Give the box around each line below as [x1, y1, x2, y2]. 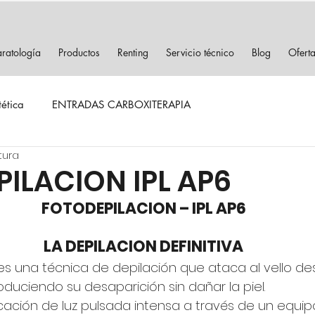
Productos [58, 46, 100, 59]
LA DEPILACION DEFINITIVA [44, 236, 243, 257]
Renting [117, 46, 148, 59]
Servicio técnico [165, 46, 234, 59]
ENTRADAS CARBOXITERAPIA [52, 97, 191, 111]
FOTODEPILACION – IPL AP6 [41, 198, 246, 219]
